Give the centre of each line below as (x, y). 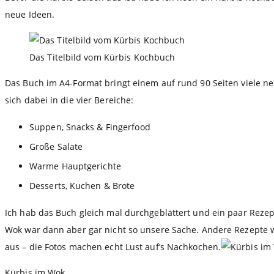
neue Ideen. (30, 15)
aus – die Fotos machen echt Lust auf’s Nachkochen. (113, 247)
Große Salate (56, 147)
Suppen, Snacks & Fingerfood (90, 127)
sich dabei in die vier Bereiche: (69, 100)
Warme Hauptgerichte (75, 166)
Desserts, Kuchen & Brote (82, 186)
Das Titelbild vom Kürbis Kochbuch (102, 57)
